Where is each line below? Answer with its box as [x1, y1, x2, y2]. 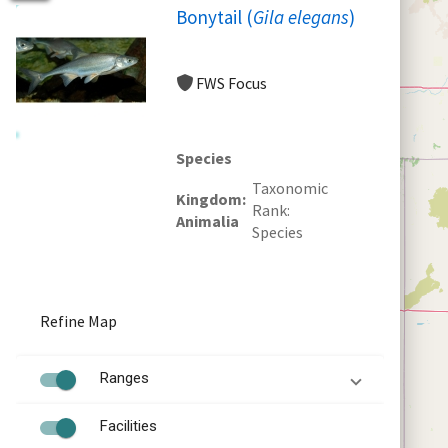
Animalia [176, 210, 239, 231]
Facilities [100, 416, 157, 435]
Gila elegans [253, 4, 349, 29]
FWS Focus [196, 72, 267, 93]
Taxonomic [252, 177, 328, 198]
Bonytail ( [176, 4, 253, 29]
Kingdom [176, 188, 242, 209]
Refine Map [40, 310, 117, 331]
